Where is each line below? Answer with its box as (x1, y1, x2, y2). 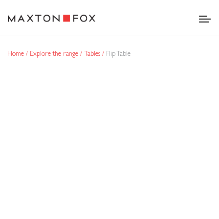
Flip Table (106, 49, 131, 57)
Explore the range (30, 49, 80, 57)
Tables (84, 49, 102, 57)
